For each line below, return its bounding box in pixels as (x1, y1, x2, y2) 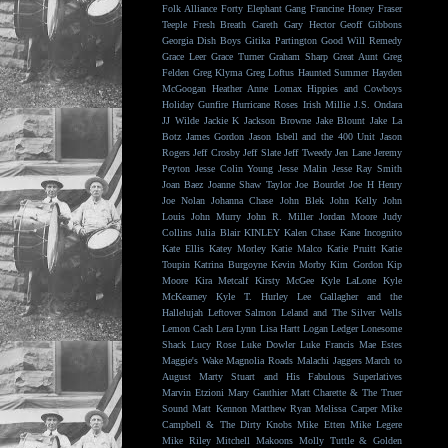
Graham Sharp (269, 51, 328, 62)
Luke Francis (300, 339, 354, 350)
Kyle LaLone (320, 275, 377, 286)
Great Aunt (333, 51, 378, 62)
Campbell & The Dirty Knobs (162, 419, 292, 430)
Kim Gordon (330, 259, 383, 270)
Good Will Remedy (320, 35, 403, 46)
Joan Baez (162, 179, 204, 190)
